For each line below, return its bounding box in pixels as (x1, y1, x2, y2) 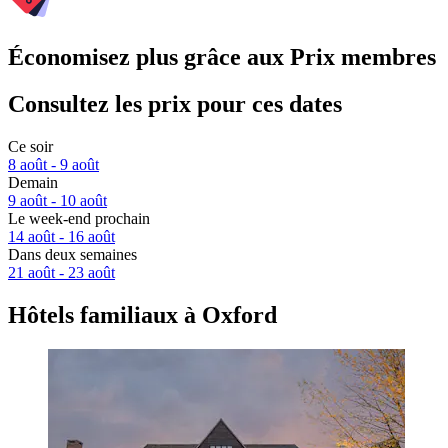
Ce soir (8, 138, 53, 156)
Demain (8, 174, 58, 192)
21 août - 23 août (8, 264, 115, 282)
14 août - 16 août (8, 228, 115, 246)
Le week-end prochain (8, 210, 150, 228)
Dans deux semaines (8, 246, 137, 264)
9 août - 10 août (8, 192, 107, 210)
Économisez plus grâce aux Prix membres (8, 44, 436, 71)
